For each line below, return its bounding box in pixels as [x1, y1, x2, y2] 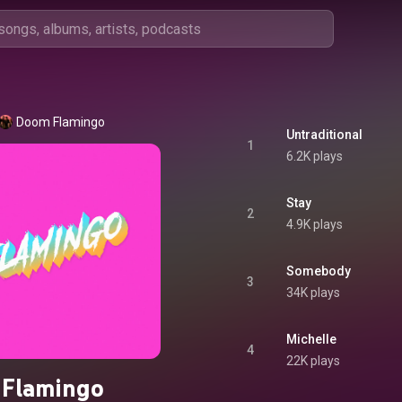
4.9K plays [286, 217, 343, 232]
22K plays [286, 354, 340, 368]
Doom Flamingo [15, 115, 105, 129]
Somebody [286, 264, 351, 278]
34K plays [286, 285, 340, 300]
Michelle [286, 332, 336, 346]
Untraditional [286, 127, 363, 142]
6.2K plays [286, 149, 343, 163]
